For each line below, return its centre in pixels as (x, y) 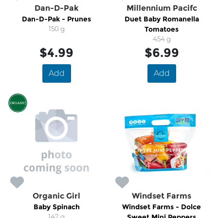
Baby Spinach (56, 207)
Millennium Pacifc (162, 8)
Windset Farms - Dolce (162, 207)
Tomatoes (162, 29)
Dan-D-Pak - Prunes (56, 19)
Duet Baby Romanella (162, 19)
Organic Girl (56, 196)
